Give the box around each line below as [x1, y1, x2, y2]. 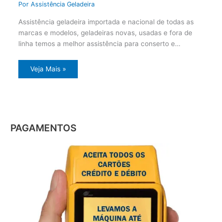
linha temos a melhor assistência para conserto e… [18, 39, 180, 48]
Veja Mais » [30, 64, 66, 73]
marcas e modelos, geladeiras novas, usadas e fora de [18, 28, 192, 37]
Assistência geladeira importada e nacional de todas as [18, 17, 194, 26]
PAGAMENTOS [10, 121, 77, 134]
